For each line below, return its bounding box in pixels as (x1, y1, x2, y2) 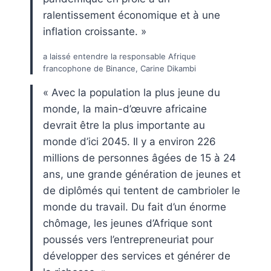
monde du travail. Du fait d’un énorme (43, 200, 226, 213)
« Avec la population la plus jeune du (43, 86, 220, 99)
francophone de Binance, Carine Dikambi (43, 63, 196, 73)
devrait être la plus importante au (43, 119, 205, 131)
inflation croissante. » (43, 25, 146, 38)
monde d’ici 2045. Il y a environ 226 (43, 135, 216, 148)
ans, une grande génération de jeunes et (43, 168, 241, 180)
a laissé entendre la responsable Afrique (43, 51, 196, 61)
